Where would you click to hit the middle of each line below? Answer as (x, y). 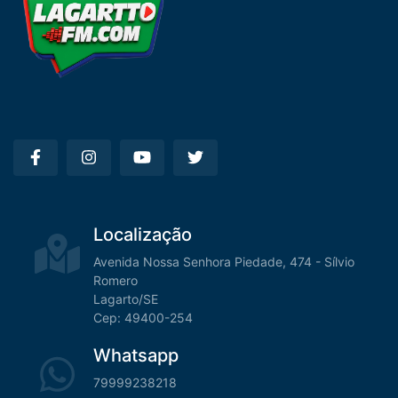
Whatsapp (135, 356)
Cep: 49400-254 (143, 318)
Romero (115, 281)
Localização (142, 235)
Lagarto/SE (125, 299)
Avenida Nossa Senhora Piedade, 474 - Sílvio (223, 262)
